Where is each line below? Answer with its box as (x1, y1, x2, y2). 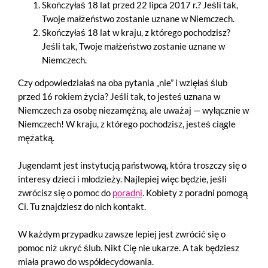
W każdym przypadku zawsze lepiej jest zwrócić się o (18, 229, 226, 240)
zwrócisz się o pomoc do (18, 187, 112, 199)
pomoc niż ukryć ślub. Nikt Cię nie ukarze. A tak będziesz (18, 242, 239, 254)
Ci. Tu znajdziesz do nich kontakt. (18, 201, 146, 212)
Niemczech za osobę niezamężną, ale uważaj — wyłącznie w (18, 105, 249, 116)
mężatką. (18, 132, 54, 144)
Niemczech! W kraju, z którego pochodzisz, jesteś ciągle (18, 118, 236, 130)
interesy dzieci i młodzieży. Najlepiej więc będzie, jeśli (18, 173, 227, 185)
